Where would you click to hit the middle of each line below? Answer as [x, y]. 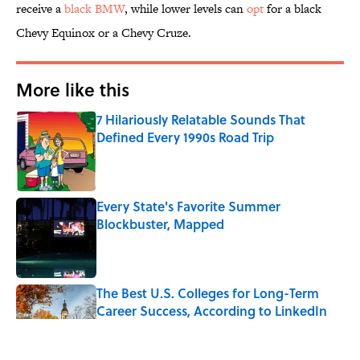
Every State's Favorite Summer [188, 207]
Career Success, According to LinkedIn [212, 311]
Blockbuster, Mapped [160, 224]
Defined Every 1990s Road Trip [185, 137]
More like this [73, 90]
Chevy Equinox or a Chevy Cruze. [104, 33]
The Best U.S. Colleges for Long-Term [208, 293]
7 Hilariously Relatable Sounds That [201, 120]
